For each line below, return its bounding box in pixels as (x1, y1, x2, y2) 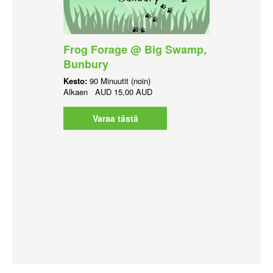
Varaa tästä (92, 112, 138, 124)
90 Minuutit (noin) (90, 74, 151, 87)
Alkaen (63, 85, 95, 97)
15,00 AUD (114, 85, 152, 97)
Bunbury (63, 55, 108, 72)
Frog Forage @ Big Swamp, (63, 41, 207, 57)
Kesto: (63, 74, 90, 87)
